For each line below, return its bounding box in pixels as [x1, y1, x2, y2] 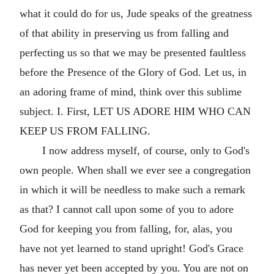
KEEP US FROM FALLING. [20, 125, 150, 137]
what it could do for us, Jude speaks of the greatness [20, 7, 252, 20]
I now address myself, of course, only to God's [42, 144, 250, 157]
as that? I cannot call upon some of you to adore [20, 203, 234, 215]
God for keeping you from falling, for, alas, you [20, 223, 232, 235]
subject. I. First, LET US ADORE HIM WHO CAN [20, 105, 251, 117]
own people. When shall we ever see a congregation [20, 164, 251, 176]
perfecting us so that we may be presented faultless [20, 46, 246, 59]
